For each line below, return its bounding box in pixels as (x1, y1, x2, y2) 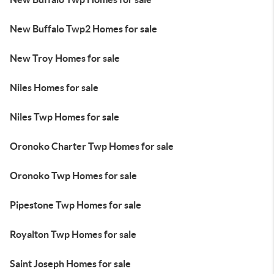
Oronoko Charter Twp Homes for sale (10, 141, 174, 152)
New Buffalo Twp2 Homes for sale (10, 23, 157, 34)
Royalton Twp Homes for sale (10, 229, 136, 240)
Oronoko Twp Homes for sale (10, 170, 137, 181)
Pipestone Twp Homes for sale (10, 199, 141, 210)
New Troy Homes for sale (10, 53, 120, 64)
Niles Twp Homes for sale (10, 111, 119, 122)
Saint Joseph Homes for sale (10, 258, 131, 269)
